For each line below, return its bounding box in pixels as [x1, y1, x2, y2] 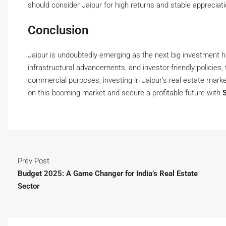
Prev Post [18, 156, 49, 166]
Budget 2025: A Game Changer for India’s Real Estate [18, 169, 198, 179]
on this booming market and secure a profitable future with [28, 88, 222, 98]
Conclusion [28, 23, 88, 38]
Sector [18, 182, 39, 191]
